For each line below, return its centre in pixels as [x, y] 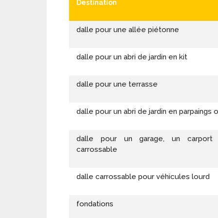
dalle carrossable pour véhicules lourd [143, 177]
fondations [95, 204]
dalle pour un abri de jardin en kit [132, 57]
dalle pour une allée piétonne [128, 30]
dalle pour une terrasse [117, 84]
